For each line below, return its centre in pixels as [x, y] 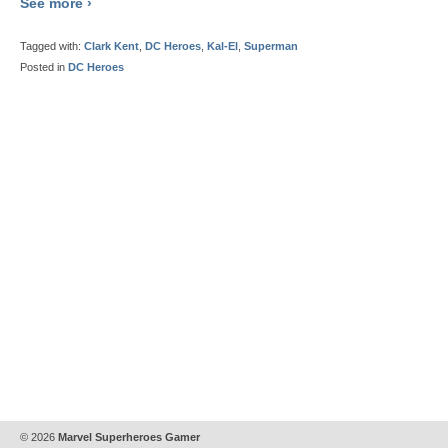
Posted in [44, 67]
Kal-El [222, 46]
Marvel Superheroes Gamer [127, 437]
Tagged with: [52, 46]
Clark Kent [111, 46]
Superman [271, 46]
